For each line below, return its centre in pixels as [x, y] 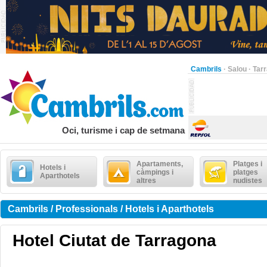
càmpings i [155, 172]
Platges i [248, 164]
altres [146, 181]
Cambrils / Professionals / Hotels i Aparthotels [111, 209]
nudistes [248, 181]
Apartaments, [160, 164]
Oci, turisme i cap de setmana [123, 130]
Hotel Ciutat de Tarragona [114, 240]
